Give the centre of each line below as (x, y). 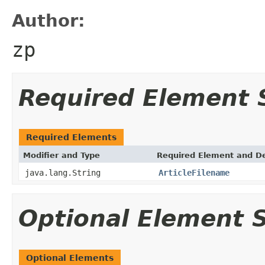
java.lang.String (63, 172)
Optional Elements (70, 258)
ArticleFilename (194, 172)
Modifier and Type (62, 155)
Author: (49, 20)
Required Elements (71, 137)
